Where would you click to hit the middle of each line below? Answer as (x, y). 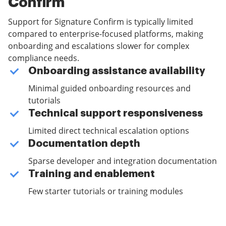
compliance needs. (44, 58)
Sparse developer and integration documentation (123, 161)
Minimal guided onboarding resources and (109, 88)
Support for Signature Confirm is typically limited (101, 22)
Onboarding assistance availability (117, 71)
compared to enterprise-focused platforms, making (106, 34)
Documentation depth (84, 144)
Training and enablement (92, 174)
